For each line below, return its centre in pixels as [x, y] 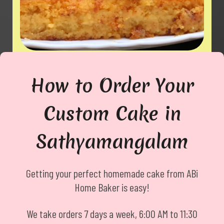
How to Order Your [112, 85]
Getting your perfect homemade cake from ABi [112, 173]
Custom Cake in [112, 113]
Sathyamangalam [112, 141]
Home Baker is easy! [112, 187]
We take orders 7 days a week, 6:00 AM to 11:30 [112, 213]
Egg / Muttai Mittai [112, 63]
